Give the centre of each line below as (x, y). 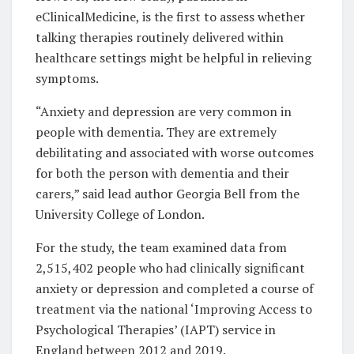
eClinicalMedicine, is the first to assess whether (170, 16)
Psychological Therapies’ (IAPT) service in (156, 329)
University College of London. (120, 214)
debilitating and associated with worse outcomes (175, 152)
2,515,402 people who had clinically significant (170, 267)
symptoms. (67, 78)
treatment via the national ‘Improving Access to (174, 309)
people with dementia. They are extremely (156, 132)
